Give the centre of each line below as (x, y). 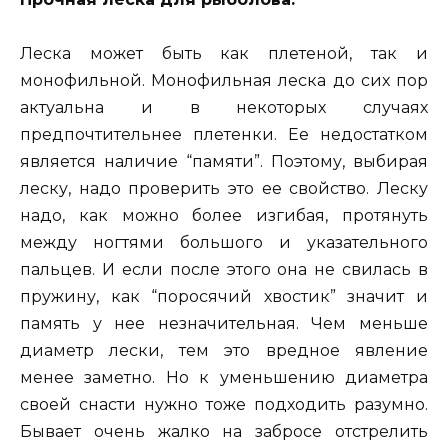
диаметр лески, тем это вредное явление (224, 351)
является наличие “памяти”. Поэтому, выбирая (224, 162)
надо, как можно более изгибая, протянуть (224, 216)
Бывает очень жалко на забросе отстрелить (224, 432)
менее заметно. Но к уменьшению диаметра (224, 378)
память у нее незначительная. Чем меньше (224, 324)
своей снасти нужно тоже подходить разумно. (224, 405)
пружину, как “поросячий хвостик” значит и (224, 297)
